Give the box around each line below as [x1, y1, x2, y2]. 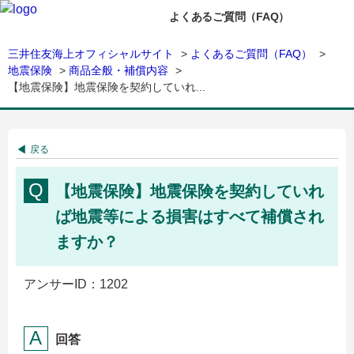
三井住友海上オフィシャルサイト [8, 47, 174, 60]
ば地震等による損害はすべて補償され [55, 208, 324, 225]
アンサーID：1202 [24, 277, 128, 291]
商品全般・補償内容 [69, 64, 168, 77]
